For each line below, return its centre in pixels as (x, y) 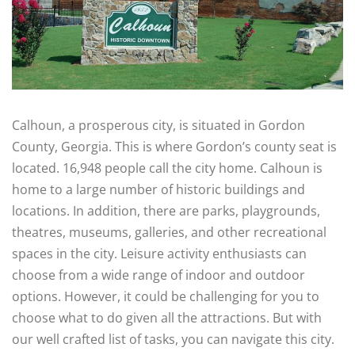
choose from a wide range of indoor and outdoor (158, 275)
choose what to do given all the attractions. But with (167, 318)
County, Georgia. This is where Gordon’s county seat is (174, 147)
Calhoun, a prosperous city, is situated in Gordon (158, 126)
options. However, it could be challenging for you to (166, 297)
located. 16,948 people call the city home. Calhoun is (167, 168)
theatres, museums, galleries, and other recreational (169, 233)
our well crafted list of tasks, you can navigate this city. (173, 340)
